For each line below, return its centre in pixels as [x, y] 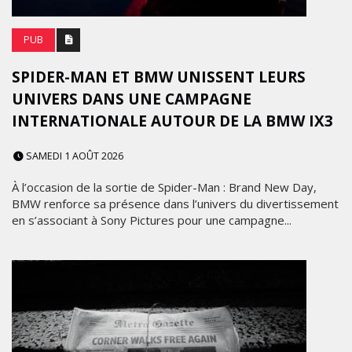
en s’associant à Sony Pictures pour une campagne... [152, 220]
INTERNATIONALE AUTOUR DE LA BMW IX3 [172, 121]
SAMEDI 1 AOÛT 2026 [73, 156]
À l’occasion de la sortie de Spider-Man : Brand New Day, [164, 187]
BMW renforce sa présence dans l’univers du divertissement [175, 203]
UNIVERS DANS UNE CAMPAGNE [132, 99]
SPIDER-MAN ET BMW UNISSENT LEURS [159, 77]
